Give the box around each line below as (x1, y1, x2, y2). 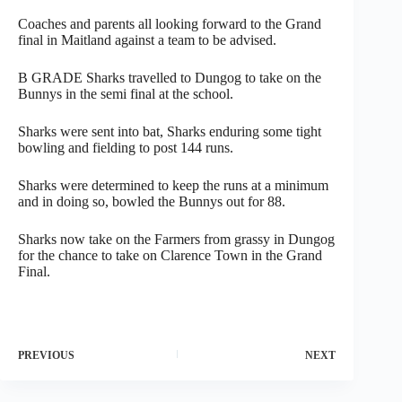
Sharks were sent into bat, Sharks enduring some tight (18, 123, 321, 139)
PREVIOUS (18, 348, 74, 362)
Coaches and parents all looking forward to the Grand (18, 15, 321, 31)
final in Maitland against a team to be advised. (18, 31, 276, 48)
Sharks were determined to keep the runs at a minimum (18, 177, 328, 193)
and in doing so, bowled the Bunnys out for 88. (18, 193, 285, 209)
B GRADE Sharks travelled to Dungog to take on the (18, 69, 321, 85)
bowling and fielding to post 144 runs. (18, 139, 233, 155)
